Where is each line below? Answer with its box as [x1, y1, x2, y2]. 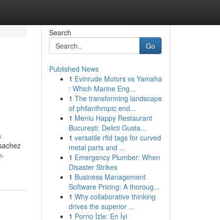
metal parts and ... [68, 142, 125, 152]
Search [49, 27, 71, 37]
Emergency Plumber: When [74, 152, 160, 162]
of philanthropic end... [68, 103, 136, 113]
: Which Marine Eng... [68, 83, 136, 93]
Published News [49, 64, 99, 74]
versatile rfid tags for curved [74, 133, 161, 142]
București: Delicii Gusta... [68, 123, 146, 133]
